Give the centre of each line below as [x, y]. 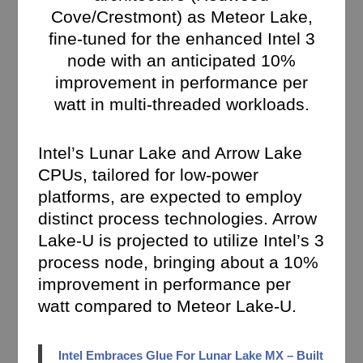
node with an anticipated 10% [181, 60]
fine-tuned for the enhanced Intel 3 [181, 38]
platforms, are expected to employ [171, 197]
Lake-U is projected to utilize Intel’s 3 [181, 241]
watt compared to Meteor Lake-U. [168, 306]
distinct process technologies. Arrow [178, 219]
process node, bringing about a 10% [179, 263]
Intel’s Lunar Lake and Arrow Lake [171, 153]
